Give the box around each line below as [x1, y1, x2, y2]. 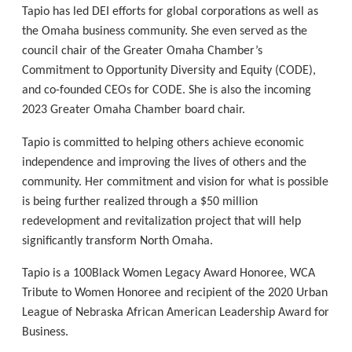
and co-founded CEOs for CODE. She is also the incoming [22, 83, 312, 97]
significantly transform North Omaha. [22, 234, 214, 247]
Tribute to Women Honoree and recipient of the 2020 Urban [22, 287, 328, 300]
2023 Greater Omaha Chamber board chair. [22, 103, 246, 116]
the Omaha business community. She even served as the [22, 24, 308, 38]
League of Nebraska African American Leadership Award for [22, 306, 330, 320]
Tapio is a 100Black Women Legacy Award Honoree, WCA [22, 267, 316, 280]
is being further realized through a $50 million [22, 195, 258, 208]
